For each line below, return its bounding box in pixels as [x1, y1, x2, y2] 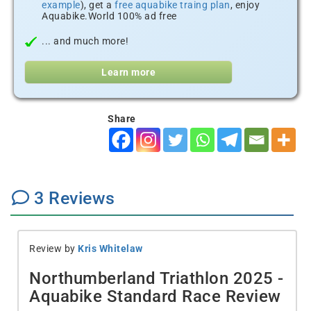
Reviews [44, 188, 115, 208]
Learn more [101, 67, 155, 78]
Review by [29, 243, 78, 254]
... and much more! [42, 35, 128, 47]
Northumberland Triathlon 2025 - [29, 269, 284, 288]
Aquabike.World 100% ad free [42, 10, 177, 22]
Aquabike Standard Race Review [29, 287, 281, 306]
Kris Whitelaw [78, 243, 143, 254]
